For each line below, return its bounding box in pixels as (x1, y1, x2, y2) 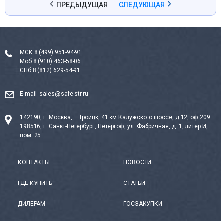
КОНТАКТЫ (18, 159, 50, 166)
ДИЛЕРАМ (18, 200, 45, 208)
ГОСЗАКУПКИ (123, 200, 162, 208)
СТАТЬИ (123, 180, 145, 187)
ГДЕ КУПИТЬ (18, 180, 52, 187)
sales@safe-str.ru (39, 90, 88, 98)
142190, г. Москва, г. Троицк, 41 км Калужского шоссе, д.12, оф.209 (20, 114, 210, 121)
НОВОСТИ (123, 159, 151, 166)
